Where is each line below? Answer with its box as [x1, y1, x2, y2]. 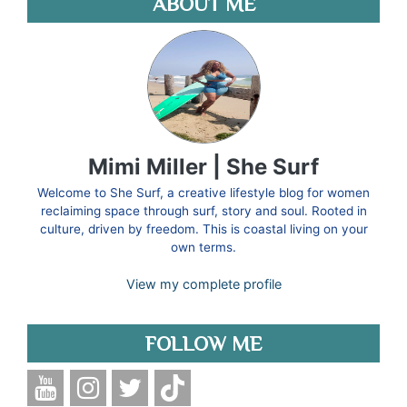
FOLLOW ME [145, 332, 262, 356]
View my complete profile [125, 276, 282, 293]
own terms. [171, 240, 236, 255]
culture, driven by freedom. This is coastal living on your [39, 222, 368, 237]
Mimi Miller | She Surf [88, 154, 319, 181]
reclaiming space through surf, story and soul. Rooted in [40, 203, 367, 219]
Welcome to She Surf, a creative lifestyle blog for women [37, 185, 370, 201]
